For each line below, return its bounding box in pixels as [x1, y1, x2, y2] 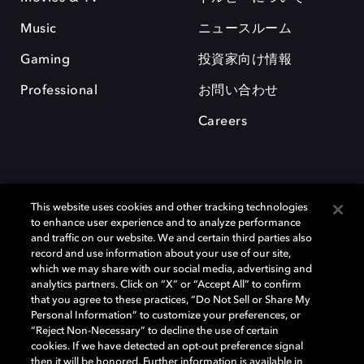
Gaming [20, 54, 70, 67]
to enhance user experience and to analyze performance [31, 218, 301, 228]
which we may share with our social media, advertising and [31, 264, 313, 275]
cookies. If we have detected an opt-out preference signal [31, 341, 304, 352]
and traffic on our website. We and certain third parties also [31, 233, 313, 244]
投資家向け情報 [197, 54, 292, 67]
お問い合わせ [197, 84, 279, 98]
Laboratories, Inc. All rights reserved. [20, 315, 183, 326]
